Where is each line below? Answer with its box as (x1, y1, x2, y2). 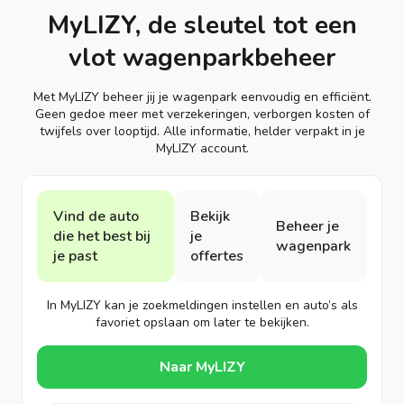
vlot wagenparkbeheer (69, 40, 335, 75)
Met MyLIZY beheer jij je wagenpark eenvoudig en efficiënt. (32, 87, 372, 106)
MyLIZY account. (155, 139, 249, 157)
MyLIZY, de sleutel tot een (47, 7, 357, 42)
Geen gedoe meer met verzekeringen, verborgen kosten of (34, 105, 370, 123)
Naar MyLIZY (159, 356, 245, 377)
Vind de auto (53, 206, 139, 226)
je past (53, 245, 97, 266)
